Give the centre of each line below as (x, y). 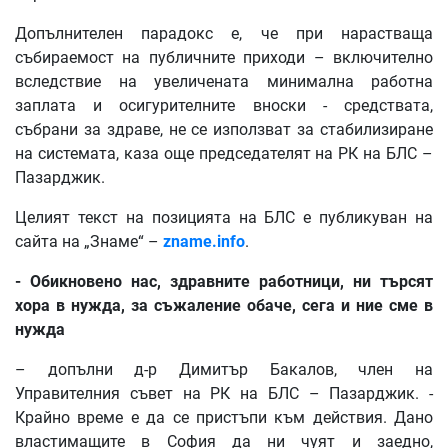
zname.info (204, 242)
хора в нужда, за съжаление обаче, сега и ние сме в (224, 306)
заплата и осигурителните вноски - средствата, (224, 106)
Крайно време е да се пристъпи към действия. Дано (224, 418)
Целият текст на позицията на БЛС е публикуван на (224, 218)
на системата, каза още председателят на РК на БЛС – (224, 154)
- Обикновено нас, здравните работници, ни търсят (224, 282)
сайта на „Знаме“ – (89, 242)
